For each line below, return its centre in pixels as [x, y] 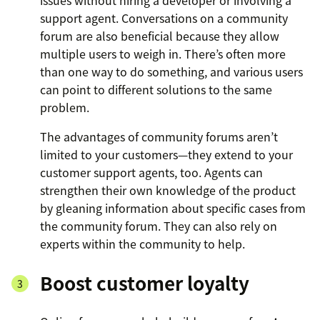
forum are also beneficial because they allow [160, 36]
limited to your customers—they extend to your [166, 155]
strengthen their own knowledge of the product [168, 190]
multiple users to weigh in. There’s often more [163, 54]
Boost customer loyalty [145, 283]
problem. [65, 107]
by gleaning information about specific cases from [173, 208]
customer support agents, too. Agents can [151, 172]
